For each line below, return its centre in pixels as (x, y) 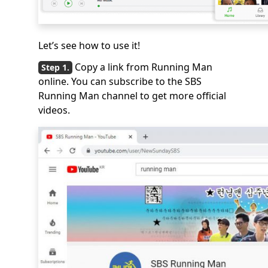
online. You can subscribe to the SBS (120, 81)
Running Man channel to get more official (132, 96)
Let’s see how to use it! (89, 45)
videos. (54, 110)
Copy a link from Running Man (144, 67)
